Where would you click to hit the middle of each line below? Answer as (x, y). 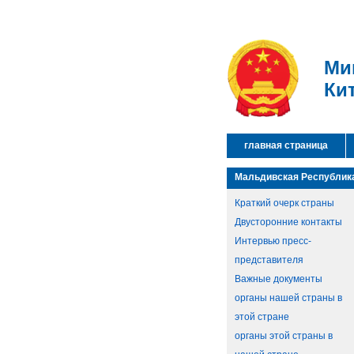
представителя (269, 260)
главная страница (286, 145)
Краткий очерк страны (284, 203)
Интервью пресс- (273, 241)
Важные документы (279, 279)
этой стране (262, 317)
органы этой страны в (284, 336)
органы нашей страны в (288, 298)
